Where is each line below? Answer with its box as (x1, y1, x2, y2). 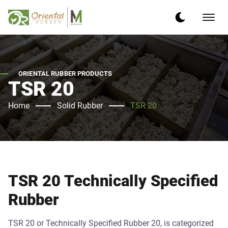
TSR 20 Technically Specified (8, 172, 218, 190)
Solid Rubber (57, 101, 103, 110)
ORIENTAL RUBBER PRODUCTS (18, 70, 112, 77)
